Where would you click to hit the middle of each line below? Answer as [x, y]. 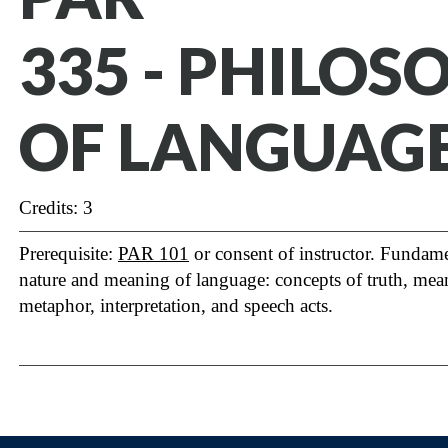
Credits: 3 [56, 207]
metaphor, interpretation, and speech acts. [176, 305]
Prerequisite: [68, 253]
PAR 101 [153, 253]
